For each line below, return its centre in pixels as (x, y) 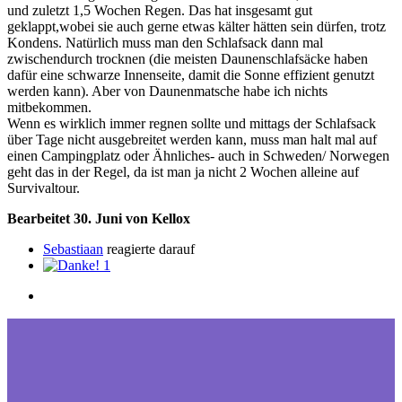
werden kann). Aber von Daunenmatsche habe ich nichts (167, 92)
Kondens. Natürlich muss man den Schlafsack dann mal (165, 43)
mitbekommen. (49, 108)
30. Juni (100, 219)
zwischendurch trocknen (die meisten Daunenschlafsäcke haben (188, 59)
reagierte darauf (149, 249)
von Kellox (158, 219)
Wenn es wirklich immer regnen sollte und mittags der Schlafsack (192, 124)
